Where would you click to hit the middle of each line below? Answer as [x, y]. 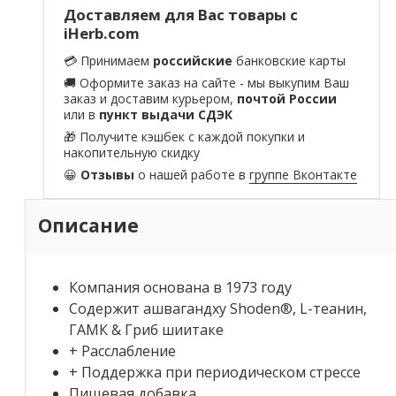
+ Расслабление [122, 350]
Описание [88, 225]
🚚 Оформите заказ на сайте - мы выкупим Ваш [207, 83]
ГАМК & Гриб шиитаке [146, 329]
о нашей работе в [192, 175]
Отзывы [108, 175]
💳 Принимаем [109, 61]
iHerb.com [102, 33]
